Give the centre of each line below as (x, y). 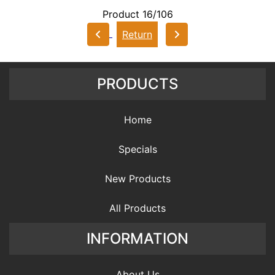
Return (137, 34)
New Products (137, 178)
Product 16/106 (137, 14)
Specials (137, 149)
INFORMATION (137, 238)
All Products (137, 208)
